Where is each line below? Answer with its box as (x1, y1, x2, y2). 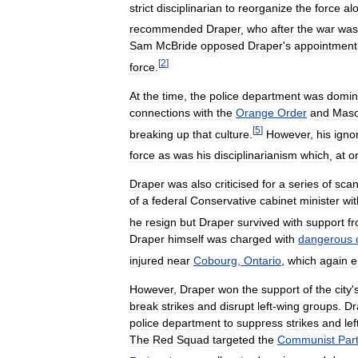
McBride (156, 39, 197, 53)
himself (168, 232, 204, 245)
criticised (215, 177, 259, 191)
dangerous (298, 232, 352, 245)
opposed (201, 39, 245, 53)
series (288, 177, 319, 191)
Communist (277, 332, 335, 346)
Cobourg (193, 253, 237, 267)
